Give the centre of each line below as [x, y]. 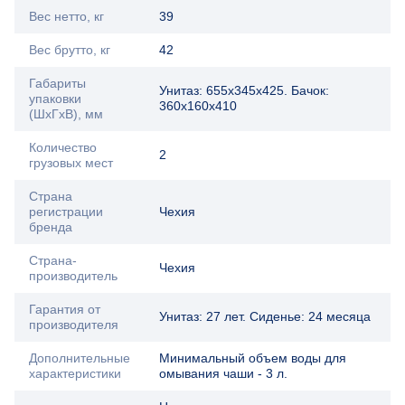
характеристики [75, 373]
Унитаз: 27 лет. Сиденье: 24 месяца [265, 316]
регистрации [66, 211]
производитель [73, 275]
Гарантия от [65, 309]
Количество [63, 147]
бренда [51, 226]
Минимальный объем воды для [253, 358]
